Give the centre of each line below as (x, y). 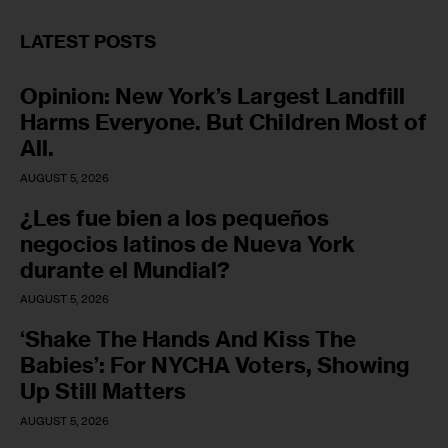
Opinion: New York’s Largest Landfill (212, 96)
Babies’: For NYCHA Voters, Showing (214, 365)
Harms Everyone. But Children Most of (223, 122)
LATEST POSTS (88, 42)
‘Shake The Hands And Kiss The (188, 339)
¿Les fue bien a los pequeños (174, 217)
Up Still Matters (106, 391)
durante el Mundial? (125, 269)
